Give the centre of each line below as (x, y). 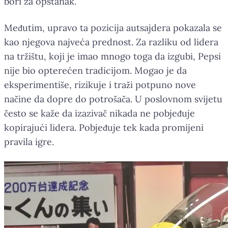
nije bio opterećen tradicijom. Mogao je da (95, 70)
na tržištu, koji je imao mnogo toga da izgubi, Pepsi (112, 56)
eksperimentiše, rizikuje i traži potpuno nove (100, 84)
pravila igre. (29, 141)
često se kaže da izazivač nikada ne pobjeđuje (99, 113)
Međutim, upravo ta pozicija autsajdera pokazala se (113, 27)
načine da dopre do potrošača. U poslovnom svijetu (113, 99)
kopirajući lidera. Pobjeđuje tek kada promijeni (104, 127)
